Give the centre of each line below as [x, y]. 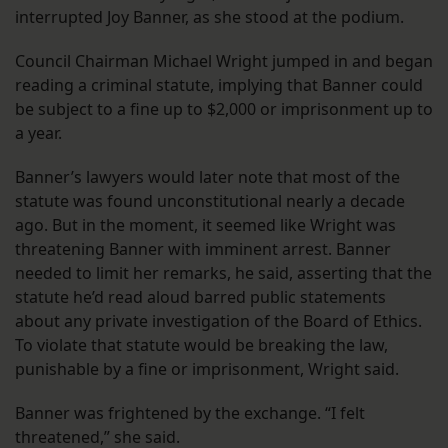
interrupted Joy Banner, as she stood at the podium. [209, 16]
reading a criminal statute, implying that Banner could [219, 84]
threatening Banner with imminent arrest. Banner [203, 248]
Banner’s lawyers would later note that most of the [207, 176]
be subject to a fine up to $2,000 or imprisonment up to [224, 108]
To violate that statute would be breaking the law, [201, 344]
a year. [38, 132]
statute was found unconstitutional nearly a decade [210, 200]
